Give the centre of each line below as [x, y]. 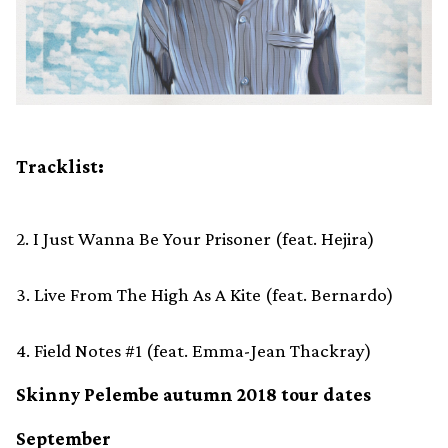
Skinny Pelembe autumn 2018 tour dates [193, 395]
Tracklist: [60, 167]
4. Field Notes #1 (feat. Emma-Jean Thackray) [194, 351]
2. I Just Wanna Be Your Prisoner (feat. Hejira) [195, 239]
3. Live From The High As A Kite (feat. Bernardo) [205, 295]
